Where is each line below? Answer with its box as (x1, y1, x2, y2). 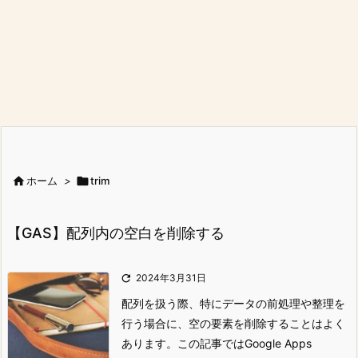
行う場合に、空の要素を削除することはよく (121, 316, 345, 330)
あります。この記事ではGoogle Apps (121, 336, 312, 350)
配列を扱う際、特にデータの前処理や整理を (121, 296, 345, 310)
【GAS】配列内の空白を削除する (7, 225, 225, 241)
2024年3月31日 (136, 272, 206, 284)
